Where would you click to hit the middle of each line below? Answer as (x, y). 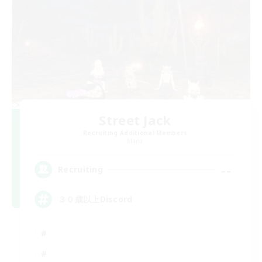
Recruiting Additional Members (135, 132)
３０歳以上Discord (95, 199)
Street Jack (135, 120)
